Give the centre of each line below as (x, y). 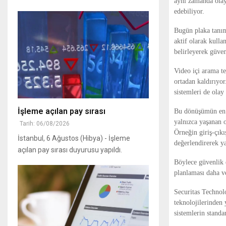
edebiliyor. (189, 11)
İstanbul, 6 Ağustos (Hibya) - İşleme (74, 138)
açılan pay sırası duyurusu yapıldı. (70, 150)
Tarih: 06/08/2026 (45, 124)
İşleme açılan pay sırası (62, 111)
